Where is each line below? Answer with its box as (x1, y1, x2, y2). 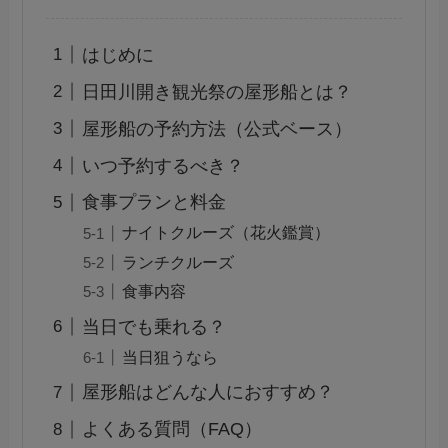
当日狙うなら (121, 347, 218, 366)
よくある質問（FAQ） (81, 419, 262, 440)
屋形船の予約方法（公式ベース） (81, 118, 352, 139)
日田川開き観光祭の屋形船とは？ (81, 81, 352, 102)
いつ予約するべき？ (81, 155, 244, 176)
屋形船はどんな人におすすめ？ (81, 382, 334, 403)
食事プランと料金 (81, 192, 226, 213)
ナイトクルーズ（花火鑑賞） (121, 223, 330, 242)
